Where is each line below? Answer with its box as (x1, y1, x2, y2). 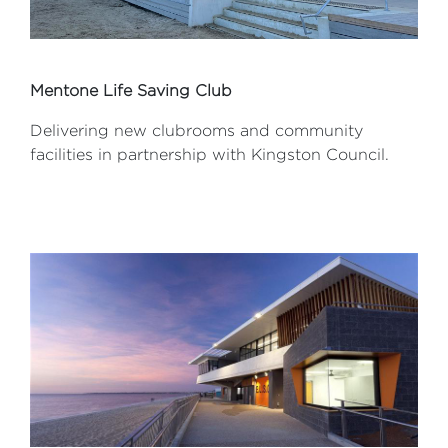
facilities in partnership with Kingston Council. (30, 146, 389, 164)
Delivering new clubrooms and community (30, 122, 363, 140)
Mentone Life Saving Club (30, 82, 232, 100)
